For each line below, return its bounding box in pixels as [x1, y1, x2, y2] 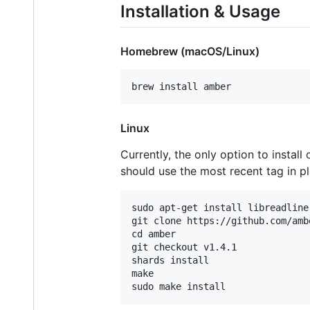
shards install [131, 255, 209, 266]
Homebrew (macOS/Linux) [120, 44, 259, 59]
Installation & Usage [120, 1, 280, 22]
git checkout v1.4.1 [131, 241, 237, 253]
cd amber [131, 228, 176, 240]
